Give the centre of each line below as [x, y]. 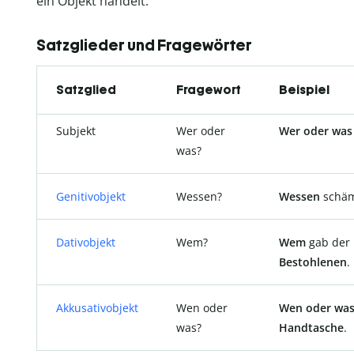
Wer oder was [316, 130]
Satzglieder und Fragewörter [144, 45]
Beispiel [304, 89]
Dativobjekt [86, 242]
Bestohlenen [313, 262]
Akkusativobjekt [97, 307]
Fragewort [209, 89]
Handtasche [311, 327]
